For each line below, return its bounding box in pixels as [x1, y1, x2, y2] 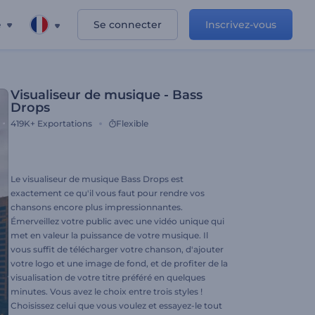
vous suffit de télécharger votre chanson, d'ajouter [11, 244, 224, 255]
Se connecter [94, 18, 162, 31]
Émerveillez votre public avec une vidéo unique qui [11, 216, 224, 226]
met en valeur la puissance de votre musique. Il [11, 230, 208, 240]
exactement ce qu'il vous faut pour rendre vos [11, 188, 205, 198]
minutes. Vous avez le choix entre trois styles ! [11, 286, 202, 297]
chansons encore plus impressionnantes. [11, 202, 183, 212]
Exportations [37, 118, 92, 129]
